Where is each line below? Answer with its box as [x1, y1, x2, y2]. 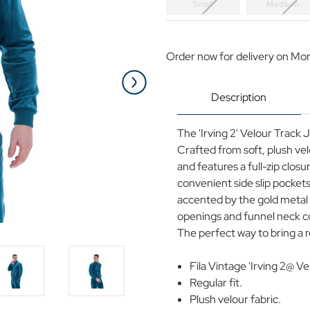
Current [166, 26, 195, 38]
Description [211, 90, 267, 105]
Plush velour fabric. [190, 292, 282, 307]
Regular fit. [190, 275, 243, 291]
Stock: [166, 37, 188, 49]
